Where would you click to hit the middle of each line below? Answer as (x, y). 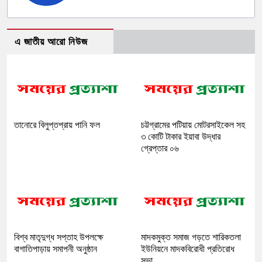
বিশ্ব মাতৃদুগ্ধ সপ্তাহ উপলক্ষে (59, 237)
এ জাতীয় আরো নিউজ (51, 42)
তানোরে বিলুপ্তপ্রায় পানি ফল (57, 125)
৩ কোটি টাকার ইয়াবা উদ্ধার (181, 137)
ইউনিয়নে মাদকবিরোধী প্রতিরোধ (188, 249)
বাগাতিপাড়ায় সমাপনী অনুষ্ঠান (56, 249)
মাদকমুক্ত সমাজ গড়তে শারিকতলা (191, 237)
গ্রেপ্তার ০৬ (160, 149)
